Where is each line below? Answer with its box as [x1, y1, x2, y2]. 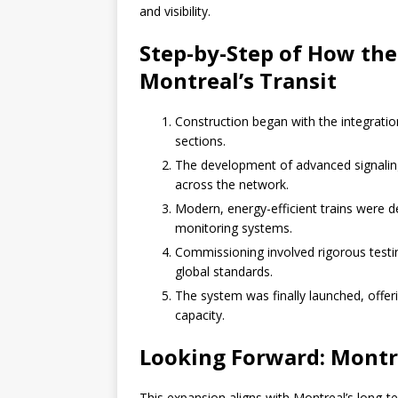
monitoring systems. [175, 219, 292, 237]
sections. [175, 132, 226, 150]
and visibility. [139, 3, 211, 20]
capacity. [175, 306, 225, 324]
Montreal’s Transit [139, 66, 337, 96]
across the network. [175, 176, 289, 194]
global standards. [175, 263, 273, 281]
